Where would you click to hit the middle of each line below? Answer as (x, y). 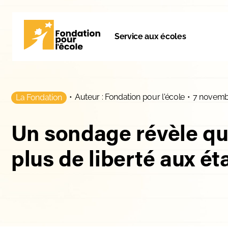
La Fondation (39, 97)
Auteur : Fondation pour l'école (130, 97)
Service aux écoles (150, 36)
